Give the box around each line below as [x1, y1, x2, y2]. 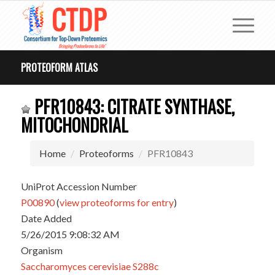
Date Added [20, 212, 72, 224]
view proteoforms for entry [59, 196, 174, 208]
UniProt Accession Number [20, 180, 137, 192]
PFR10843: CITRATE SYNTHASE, [30, 94, 234, 119]
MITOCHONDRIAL [20, 112, 128, 137]
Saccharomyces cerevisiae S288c [20, 260, 159, 272]
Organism [20, 244, 63, 256]
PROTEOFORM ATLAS [20, 60, 98, 75]
